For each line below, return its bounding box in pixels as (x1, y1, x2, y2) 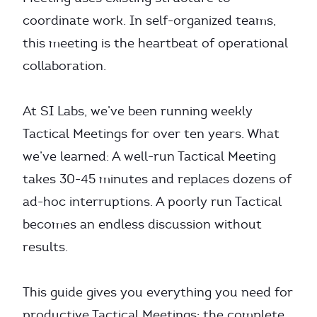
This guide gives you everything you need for (23, 284, 293, 300)
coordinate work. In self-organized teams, (23, 13, 276, 28)
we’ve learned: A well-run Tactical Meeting (23, 149, 276, 164)
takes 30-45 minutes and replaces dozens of (23, 171, 292, 187)
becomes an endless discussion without (23, 217, 262, 232)
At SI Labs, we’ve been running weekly (23, 103, 253, 119)
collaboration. (23, 58, 106, 74)
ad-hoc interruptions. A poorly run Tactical (23, 194, 282, 209)
